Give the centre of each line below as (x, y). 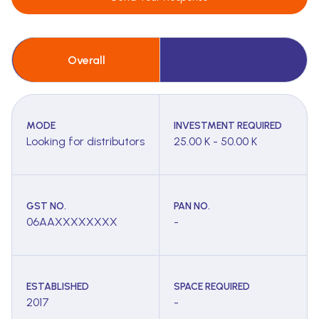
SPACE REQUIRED (212, 287)
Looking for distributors (85, 142)
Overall (86, 60)
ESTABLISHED (58, 287)
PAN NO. (192, 206)
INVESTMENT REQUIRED (228, 126)
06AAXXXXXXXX (72, 222)
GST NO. (46, 206)
